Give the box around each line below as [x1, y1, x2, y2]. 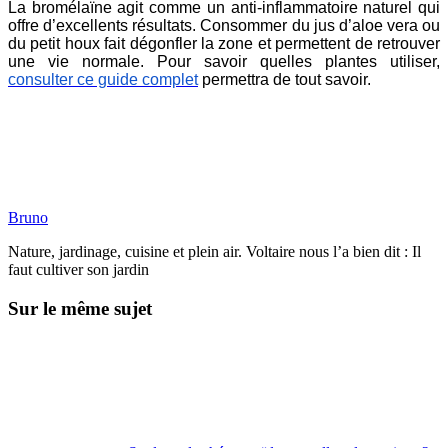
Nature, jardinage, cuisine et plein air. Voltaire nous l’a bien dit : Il [8, 242, 421, 260]
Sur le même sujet [8, 297, 152, 319]
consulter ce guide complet [8, 70, 198, 88]
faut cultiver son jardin [8, 260, 149, 278]
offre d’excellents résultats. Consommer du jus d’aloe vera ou [8, 16, 440, 34]
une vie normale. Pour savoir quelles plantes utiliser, [8, 52, 440, 70]
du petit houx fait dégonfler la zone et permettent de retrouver [8, 34, 440, 52]
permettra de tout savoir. [202, 70, 371, 88]
